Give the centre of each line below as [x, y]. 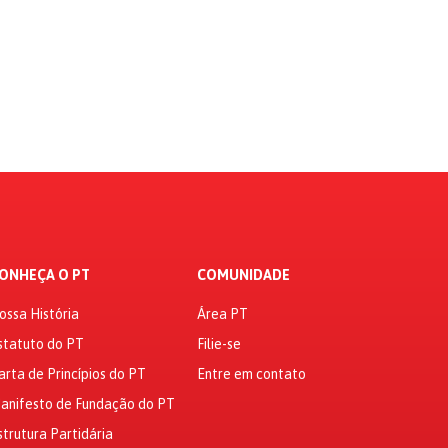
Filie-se [218, 344]
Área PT [222, 314]
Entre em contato [251, 374]
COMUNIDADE [243, 275]
